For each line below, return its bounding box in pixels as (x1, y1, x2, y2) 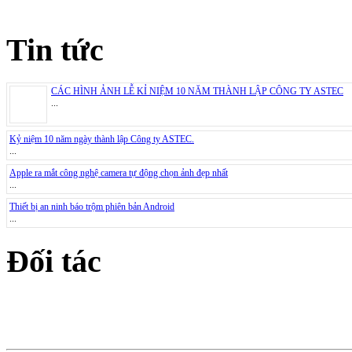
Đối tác (6, 244, 101, 280)
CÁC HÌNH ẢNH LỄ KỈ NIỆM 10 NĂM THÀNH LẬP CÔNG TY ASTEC (51, 86, 343, 97)
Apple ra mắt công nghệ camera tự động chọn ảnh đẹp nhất (9, 167, 228, 179)
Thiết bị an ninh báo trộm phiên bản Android (9, 201, 174, 213)
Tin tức (6, 31, 104, 68)
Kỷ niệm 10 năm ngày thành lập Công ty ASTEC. (9, 134, 194, 145)
